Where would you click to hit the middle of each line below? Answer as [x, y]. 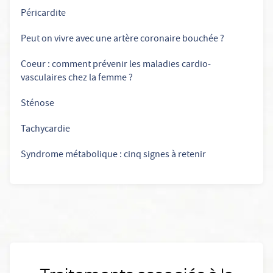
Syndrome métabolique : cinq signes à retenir [113, 155]
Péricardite [43, 14]
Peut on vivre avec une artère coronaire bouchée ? [122, 40]
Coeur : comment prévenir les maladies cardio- [116, 65]
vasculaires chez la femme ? [77, 79]
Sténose [37, 104]
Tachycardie [45, 130]
